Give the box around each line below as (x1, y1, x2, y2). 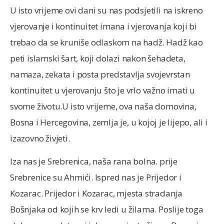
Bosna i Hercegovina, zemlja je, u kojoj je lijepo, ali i (10, 116, 207, 128)
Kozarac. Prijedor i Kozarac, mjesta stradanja (10, 187, 182, 199)
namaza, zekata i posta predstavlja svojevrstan (10, 68, 190, 80)
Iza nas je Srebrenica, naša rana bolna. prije (10, 155, 178, 167)
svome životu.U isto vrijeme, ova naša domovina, (10, 100, 196, 112)
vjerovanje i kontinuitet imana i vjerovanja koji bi (10, 20, 197, 32)
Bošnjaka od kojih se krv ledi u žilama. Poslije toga (10, 203, 203, 215)
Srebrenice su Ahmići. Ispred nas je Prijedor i (10, 171, 181, 183)
